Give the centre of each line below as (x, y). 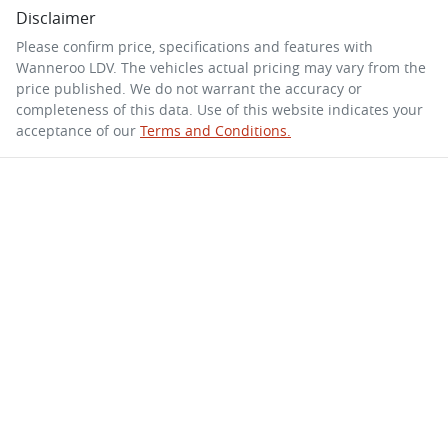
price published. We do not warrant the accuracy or (189, 88)
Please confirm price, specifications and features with (194, 46)
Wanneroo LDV (64, 67)
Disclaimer (56, 17)
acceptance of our (76, 130)
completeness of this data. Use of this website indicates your (219, 109)
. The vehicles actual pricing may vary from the (269, 67)
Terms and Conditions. (215, 130)
